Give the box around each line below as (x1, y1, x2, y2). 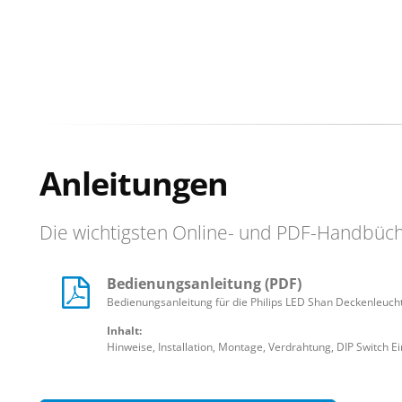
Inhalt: (107, 323, 142, 338)
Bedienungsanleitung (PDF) (107, 274, 301, 293)
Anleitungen (39, 161, 228, 205)
